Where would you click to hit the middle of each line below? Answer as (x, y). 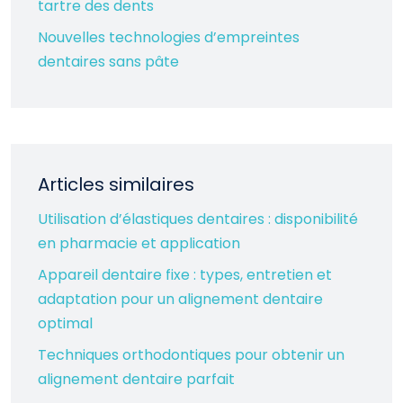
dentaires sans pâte (108, 62)
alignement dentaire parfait (136, 379)
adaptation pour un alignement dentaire (180, 299)
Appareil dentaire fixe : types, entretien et (185, 275)
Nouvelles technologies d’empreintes (169, 37)
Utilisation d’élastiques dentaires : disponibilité (198, 219)
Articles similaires (116, 184)
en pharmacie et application (139, 243)
